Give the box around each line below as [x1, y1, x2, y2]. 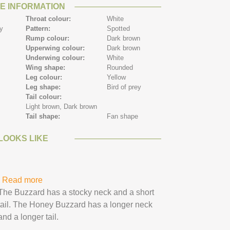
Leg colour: [26, 73, 65, 81]
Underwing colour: [26, 54, 87, 62]
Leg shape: [26, 83, 63, 91]
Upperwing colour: [26, 44, 87, 52]
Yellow [107, 73, 126, 81]
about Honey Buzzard [43, 176, 122, 184]
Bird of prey [107, 83, 142, 91]
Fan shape [107, 112, 139, 120]
